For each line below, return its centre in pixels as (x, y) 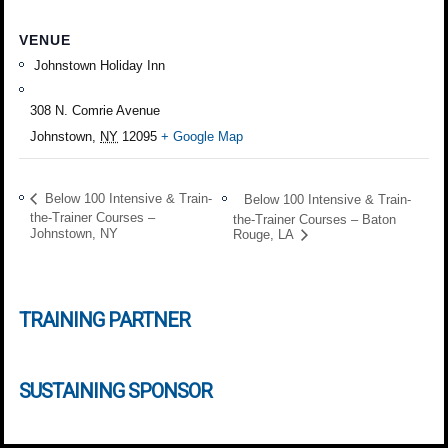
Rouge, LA (264, 235)
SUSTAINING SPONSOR (116, 390)
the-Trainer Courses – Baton (314, 219)
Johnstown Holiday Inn (98, 65)
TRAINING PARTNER (105, 319)
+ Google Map (202, 136)
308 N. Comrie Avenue (95, 110)
